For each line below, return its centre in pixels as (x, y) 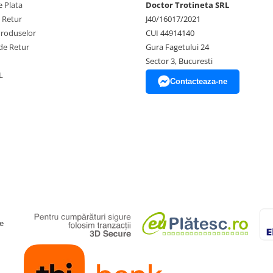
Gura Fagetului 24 (177, 47)
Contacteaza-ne (199, 81)
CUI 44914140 (170, 33)
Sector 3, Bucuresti (179, 61)
